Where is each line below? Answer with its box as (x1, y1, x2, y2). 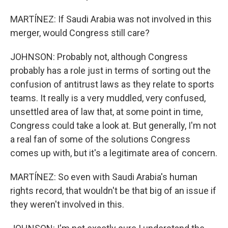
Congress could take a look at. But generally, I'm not (10, 120, 216, 131)
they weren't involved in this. (10, 199, 124, 210)
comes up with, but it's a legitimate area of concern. (10, 148, 217, 158)
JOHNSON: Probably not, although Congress (10, 51, 188, 62)
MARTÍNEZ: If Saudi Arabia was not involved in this (10, 14, 212, 24)
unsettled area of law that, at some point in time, (10, 106, 203, 117)
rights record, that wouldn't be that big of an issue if (10, 185, 216, 196)
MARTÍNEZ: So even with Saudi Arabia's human (10, 172, 197, 182)
